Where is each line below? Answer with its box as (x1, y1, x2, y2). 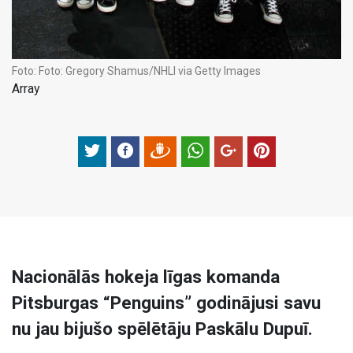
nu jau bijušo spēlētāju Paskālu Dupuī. (12, 318, 313, 339)
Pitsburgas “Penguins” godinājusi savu (12, 292, 321, 313)
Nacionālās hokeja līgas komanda (12, 266, 280, 287)
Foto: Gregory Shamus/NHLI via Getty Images (39, 64, 261, 77)
